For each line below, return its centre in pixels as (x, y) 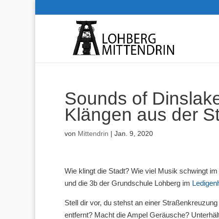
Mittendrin (93, 133)
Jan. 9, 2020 (134, 133)
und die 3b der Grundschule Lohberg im (128, 183)
